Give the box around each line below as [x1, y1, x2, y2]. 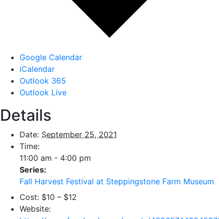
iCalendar [20, 64, 55, 74]
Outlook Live [20, 88, 66, 97]
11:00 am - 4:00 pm [20, 153, 91, 163]
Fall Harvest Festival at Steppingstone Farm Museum [20, 176, 214, 186]
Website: [20, 204, 51, 214]
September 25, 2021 [42, 130, 117, 139]
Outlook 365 [20, 76, 66, 86]
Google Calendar [20, 52, 82, 62]
